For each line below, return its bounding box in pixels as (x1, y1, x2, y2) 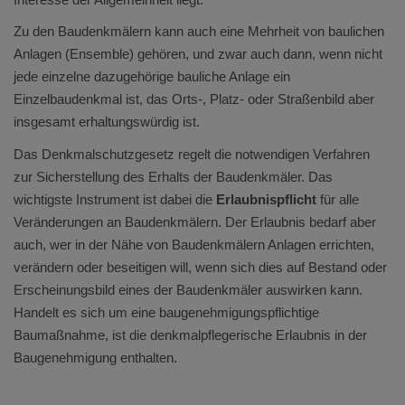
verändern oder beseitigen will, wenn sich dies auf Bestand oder (14, 259, 387, 275)
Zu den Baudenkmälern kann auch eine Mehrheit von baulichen (14, 24, 384, 40)
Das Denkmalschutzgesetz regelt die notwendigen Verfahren (14, 146, 370, 162)
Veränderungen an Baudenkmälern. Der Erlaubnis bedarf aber (14, 213, 376, 230)
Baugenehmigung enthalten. (14, 349, 177, 365)
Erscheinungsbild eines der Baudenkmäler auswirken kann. (14, 281, 363, 297)
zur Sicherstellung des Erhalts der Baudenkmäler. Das (14, 168, 333, 184)
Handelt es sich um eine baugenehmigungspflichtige (14, 304, 319, 320)
